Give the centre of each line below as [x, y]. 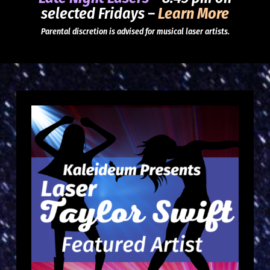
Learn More [193, 14]
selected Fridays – [99, 14]
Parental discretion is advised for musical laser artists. [135, 32]
